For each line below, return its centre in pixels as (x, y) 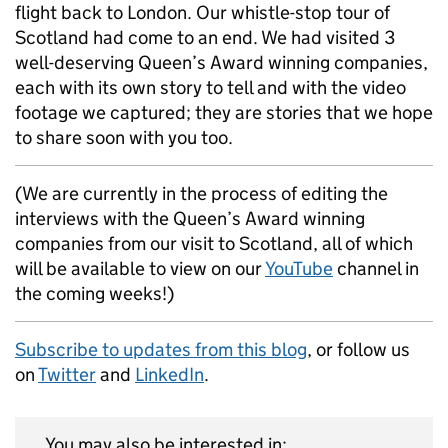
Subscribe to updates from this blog (161, 349)
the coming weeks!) (94, 293)
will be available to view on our (140, 268)
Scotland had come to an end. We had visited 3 (205, 37)
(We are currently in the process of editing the (201, 193)
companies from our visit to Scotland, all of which (214, 243)
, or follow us (358, 349)
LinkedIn (169, 374)
